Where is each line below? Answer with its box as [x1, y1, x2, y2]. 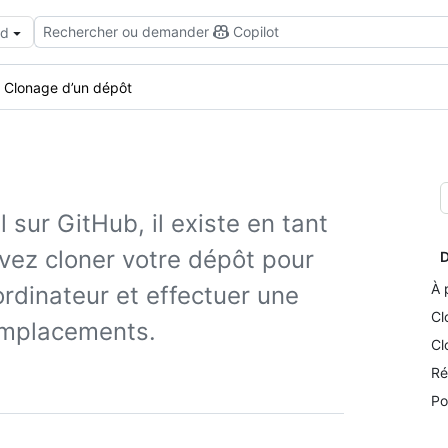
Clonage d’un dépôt [4, 78, 132, 96]
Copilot [233, 23, 279, 40]
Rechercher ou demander [43, 23, 209, 40]
